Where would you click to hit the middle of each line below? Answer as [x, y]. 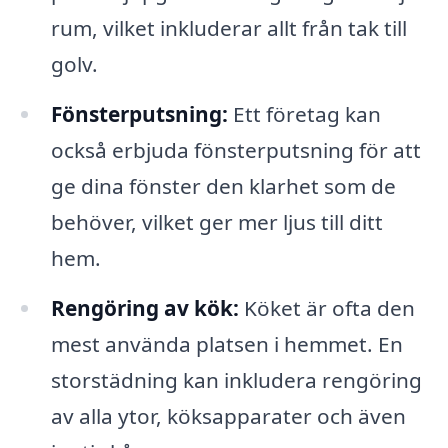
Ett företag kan [304, 114]
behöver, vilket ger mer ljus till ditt [216, 222]
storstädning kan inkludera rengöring [236, 380]
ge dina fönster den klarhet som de [223, 186]
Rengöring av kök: [144, 308]
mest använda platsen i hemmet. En [226, 344]
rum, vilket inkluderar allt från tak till [228, 28]
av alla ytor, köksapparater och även [228, 416]
